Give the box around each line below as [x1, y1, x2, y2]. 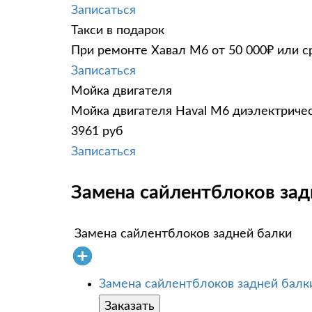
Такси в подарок [71, 24, 164, 37]
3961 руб [71, 125, 123, 138]
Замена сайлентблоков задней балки [75, 227, 292, 240]
